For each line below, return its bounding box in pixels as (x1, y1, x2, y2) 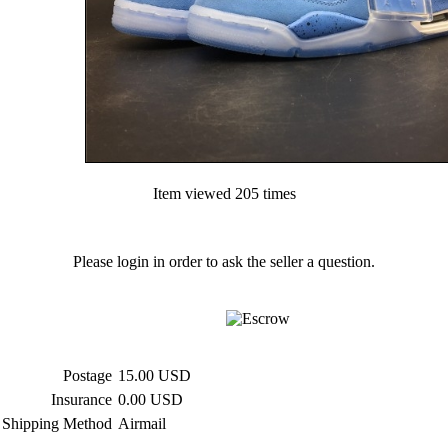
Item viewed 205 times (152, 185, 296, 202)
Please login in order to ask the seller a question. (73, 253, 375, 270)
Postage (63, 367, 112, 384)
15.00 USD (118, 367, 191, 384)
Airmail (118, 415, 166, 432)
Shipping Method (2, 415, 112, 432)
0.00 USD (118, 391, 183, 408)
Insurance (51, 391, 112, 408)
